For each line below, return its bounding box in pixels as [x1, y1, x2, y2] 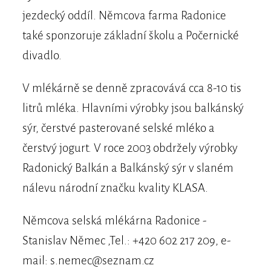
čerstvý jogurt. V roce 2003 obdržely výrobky [22, 142, 238, 155]
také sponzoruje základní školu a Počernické [22, 29, 239, 42]
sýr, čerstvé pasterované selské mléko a [22, 122, 215, 135]
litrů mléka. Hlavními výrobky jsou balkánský [22, 102, 244, 115]
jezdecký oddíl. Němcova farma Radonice [22, 9, 226, 22]
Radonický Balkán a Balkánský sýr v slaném [22, 162, 233, 175]
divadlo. [22, 49, 62, 62]
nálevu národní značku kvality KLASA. [22, 181, 208, 195]
